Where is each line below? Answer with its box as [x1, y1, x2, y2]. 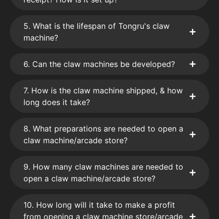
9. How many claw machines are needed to [23, 161, 183, 172]
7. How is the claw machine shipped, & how [23, 85, 183, 95]
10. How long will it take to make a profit [23, 199, 175, 210]
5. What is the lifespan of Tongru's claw [23, 21, 170, 31]
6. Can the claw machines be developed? [23, 59, 175, 69]
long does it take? [23, 97, 90, 107]
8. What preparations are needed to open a [23, 123, 183, 133]
